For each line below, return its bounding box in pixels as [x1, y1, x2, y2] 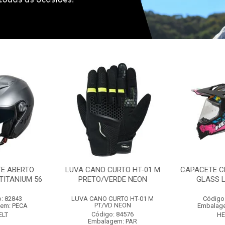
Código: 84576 [91, 210, 134, 218]
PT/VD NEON [94, 201, 131, 209]
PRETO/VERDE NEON [78, 174, 147, 184]
